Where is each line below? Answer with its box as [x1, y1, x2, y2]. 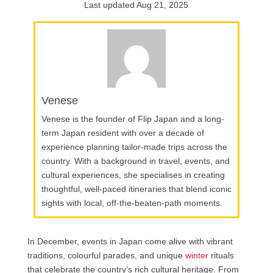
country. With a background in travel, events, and [41, 156, 230, 166]
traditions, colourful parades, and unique [27, 250, 185, 261]
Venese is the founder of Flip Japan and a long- [41, 114, 224, 124]
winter [185, 250, 208, 261]
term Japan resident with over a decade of [41, 128, 204, 138]
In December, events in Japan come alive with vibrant [27, 236, 233, 247]
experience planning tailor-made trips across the [41, 142, 227, 152]
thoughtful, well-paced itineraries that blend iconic [41, 184, 232, 194]
